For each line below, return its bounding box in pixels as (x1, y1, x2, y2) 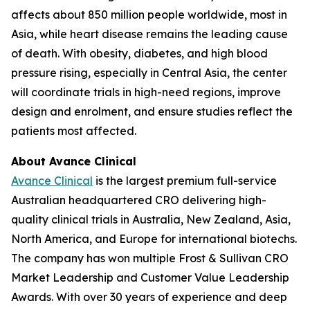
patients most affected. (11, 124, 136, 138)
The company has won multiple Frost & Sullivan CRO (11, 251, 289, 265)
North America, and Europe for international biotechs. (11, 232, 297, 246)
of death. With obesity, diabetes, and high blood (11, 46, 268, 60)
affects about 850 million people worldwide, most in (11, 8, 287, 21)
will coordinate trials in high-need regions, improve (11, 85, 281, 99)
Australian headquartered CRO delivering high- (11, 193, 266, 207)
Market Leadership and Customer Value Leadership (11, 271, 289, 284)
